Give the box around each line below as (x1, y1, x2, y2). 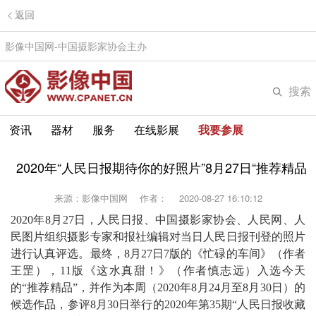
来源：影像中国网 (54, 191, 137, 205)
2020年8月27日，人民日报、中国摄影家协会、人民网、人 (11, 214, 305, 226)
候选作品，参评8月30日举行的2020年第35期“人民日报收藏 (11, 298, 305, 310)
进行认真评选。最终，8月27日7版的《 (11, 248, 204, 260)
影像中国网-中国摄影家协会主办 (5, 39, 152, 53)
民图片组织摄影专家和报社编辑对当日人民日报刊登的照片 (11, 231, 305, 243)
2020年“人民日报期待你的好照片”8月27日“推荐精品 (16, 158, 307, 176)
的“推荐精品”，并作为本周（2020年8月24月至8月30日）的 (11, 281, 305, 293)
